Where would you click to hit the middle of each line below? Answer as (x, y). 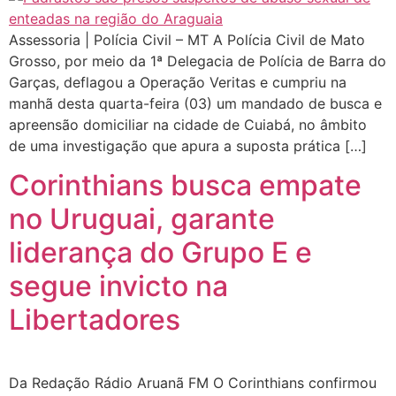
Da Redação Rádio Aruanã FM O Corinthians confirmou (193, 383)
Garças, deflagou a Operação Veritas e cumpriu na (178, 82)
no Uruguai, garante (142, 219)
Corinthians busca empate (185, 186)
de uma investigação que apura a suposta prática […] (188, 146)
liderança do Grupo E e (160, 253)
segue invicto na (118, 286)
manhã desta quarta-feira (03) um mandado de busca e (195, 103)
